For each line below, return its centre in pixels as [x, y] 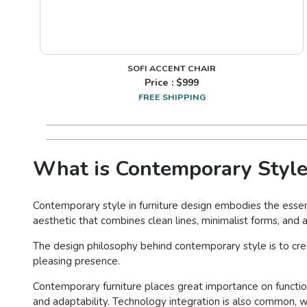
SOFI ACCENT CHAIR [172, 69]
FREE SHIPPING [172, 97]
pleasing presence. [76, 261]
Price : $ [163, 83]
